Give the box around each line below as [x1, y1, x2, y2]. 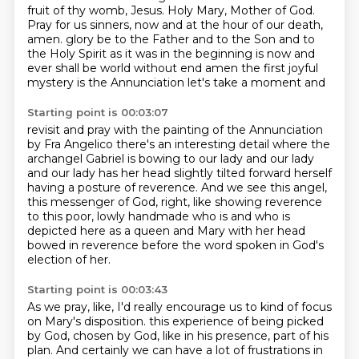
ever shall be [26, 61, 100, 75]
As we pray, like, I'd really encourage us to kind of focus [26, 300, 332, 314]
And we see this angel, [200, 180, 327, 195]
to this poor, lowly [26, 209, 128, 224]
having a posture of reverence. [26, 180, 201, 195]
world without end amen [99, 61, 241, 75]
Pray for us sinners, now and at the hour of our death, [26, 18, 323, 32]
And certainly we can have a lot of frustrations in [55, 343, 323, 357]
